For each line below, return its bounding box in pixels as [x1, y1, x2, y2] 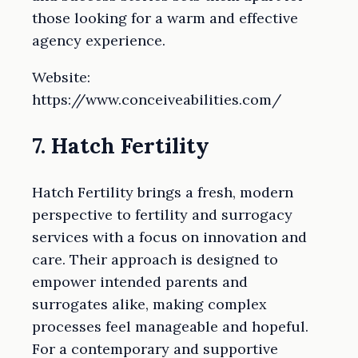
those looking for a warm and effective [32, 9, 298, 28]
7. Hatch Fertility [32, 132, 209, 160]
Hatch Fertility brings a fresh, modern [32, 182, 293, 201]
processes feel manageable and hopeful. [32, 316, 308, 336]
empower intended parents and [32, 272, 248, 291]
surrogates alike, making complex [32, 294, 267, 313]
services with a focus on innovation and [32, 227, 307, 246]
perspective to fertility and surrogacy [32, 205, 292, 224]
